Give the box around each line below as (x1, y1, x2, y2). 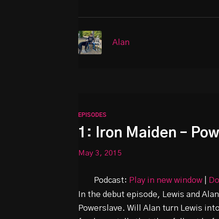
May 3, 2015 (78, 149, 122, 157)
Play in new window (129, 176, 202, 184)
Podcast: (94, 176, 129, 184)
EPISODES (78, 112, 107, 118)
